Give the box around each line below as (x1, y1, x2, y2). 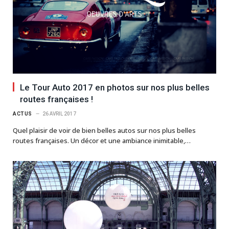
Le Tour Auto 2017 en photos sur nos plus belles (20, 82, 210, 93)
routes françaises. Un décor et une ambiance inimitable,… (13, 135, 191, 145)
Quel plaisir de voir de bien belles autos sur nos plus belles (13, 125, 196, 135)
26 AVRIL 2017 (42, 110, 76, 117)
